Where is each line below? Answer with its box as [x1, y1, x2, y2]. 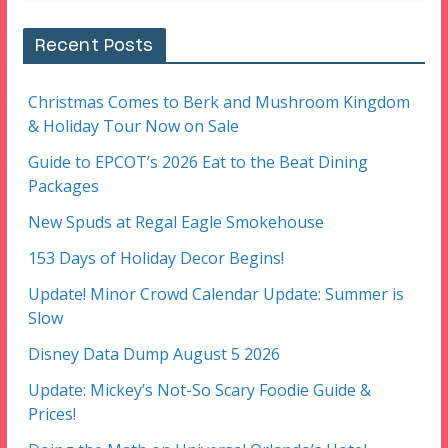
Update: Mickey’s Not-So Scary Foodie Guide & [27, 378, 371, 401]
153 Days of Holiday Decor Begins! [27, 246, 284, 269]
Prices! [27, 402, 76, 425]
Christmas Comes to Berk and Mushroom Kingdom [27, 90, 410, 113]
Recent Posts [34, 37, 154, 54]
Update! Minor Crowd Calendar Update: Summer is [27, 282, 404, 305]
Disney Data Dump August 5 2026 [27, 342, 280, 365]
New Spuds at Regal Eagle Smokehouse [27, 210, 324, 233]
